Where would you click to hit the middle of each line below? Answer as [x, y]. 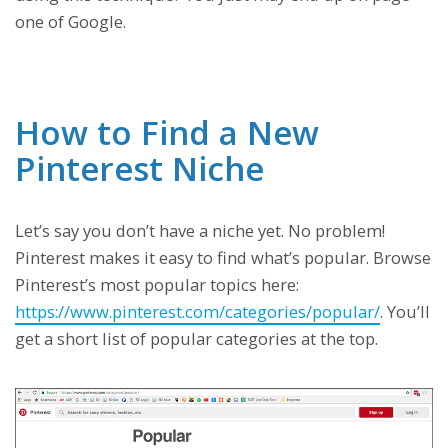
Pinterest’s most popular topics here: [157, 284]
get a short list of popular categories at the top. [196, 338]
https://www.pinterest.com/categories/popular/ [197, 311]
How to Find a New [167, 132]
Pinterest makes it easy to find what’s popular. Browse [223, 257]
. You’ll [405, 311]
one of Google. [70, 21]
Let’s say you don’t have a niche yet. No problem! [200, 230]
